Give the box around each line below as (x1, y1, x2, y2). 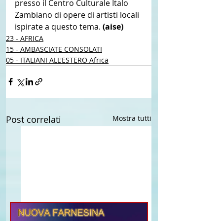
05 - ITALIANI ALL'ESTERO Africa (6, 55, 109, 65)
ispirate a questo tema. (15, 21, 103, 32)
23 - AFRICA (6, 33, 43, 43)
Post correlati (6, 113, 61, 125)
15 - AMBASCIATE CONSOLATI (6, 44, 102, 54)
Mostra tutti (112, 113, 151, 123)
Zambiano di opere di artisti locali (15, 9, 141, 20)
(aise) (103, 21, 125, 32)
